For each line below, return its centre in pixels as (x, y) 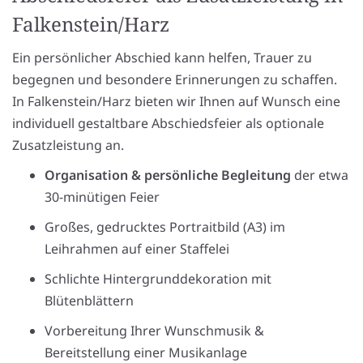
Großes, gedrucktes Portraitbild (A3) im (165, 227)
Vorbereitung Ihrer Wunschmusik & (154, 331)
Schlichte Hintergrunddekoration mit (158, 279)
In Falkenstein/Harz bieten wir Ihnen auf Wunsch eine (176, 102)
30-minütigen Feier (102, 197)
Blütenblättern (89, 301)
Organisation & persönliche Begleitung (168, 175)
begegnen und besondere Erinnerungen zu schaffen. (175, 80)
